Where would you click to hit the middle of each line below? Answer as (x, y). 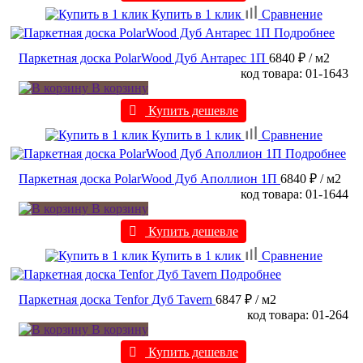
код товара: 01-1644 (295, 194)
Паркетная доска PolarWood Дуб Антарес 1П (142, 58)
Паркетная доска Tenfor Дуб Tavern (115, 300)
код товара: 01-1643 (295, 74)
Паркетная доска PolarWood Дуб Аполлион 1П (148, 179)
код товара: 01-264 (298, 315)
